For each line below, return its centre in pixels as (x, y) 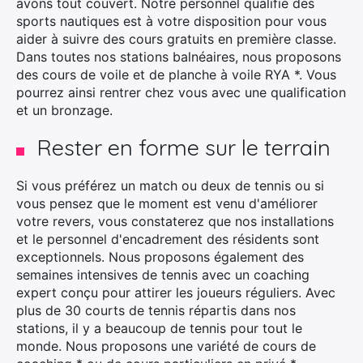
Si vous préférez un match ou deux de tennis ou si (170, 186)
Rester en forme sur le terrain (184, 147)
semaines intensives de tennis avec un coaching (163, 275)
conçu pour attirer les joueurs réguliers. (183, 293)
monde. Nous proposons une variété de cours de (166, 346)
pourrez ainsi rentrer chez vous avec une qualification (181, 92)
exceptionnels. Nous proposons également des (160, 257)
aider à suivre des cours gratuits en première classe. (176, 39)
